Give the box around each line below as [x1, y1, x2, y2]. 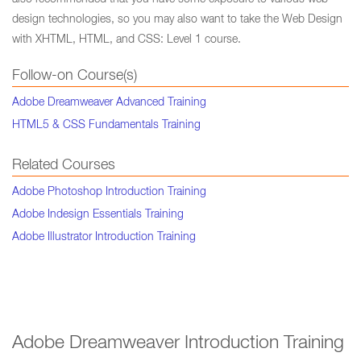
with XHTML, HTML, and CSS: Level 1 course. [12, 35, 241, 46]
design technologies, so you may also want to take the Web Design [12, 15, 342, 26]
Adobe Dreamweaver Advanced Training [12, 98, 206, 109]
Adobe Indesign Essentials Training [12, 210, 184, 221]
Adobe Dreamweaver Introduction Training [12, 335, 344, 354]
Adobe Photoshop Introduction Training [12, 187, 206, 198]
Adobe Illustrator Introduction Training [12, 232, 196, 243]
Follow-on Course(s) [12, 69, 137, 84]
